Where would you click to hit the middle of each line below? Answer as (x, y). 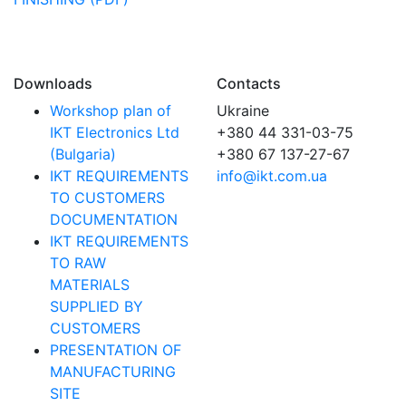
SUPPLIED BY (97, 306)
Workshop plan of (111, 111)
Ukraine (243, 111)
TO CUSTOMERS (107, 198)
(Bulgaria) (83, 154)
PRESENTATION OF (116, 350)
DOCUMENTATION (114, 219)
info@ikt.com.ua (272, 176)
